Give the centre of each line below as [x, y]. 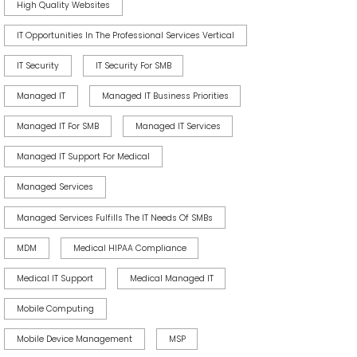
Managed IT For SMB [57, 127]
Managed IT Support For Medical [83, 157]
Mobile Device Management [74, 339]
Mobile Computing [55, 308]
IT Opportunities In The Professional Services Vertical [125, 35]
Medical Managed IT [171, 278]
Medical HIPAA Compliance [129, 248]
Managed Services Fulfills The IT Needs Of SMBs [114, 218]
